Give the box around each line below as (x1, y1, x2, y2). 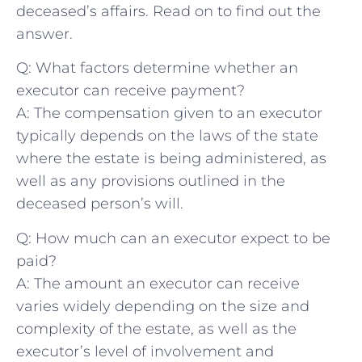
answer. (16, 25, 73, 44)
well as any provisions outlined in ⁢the (16, 172, 285, 191)
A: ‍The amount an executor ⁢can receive (16, 274, 300, 293)
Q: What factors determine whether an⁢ (16, 59, 298, 78)
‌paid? (16, 251, 57, 270)
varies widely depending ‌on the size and (16, 297, 309, 315)
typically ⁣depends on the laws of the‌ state (16, 127, 318, 145)
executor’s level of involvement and (16, 342, 274, 360)
